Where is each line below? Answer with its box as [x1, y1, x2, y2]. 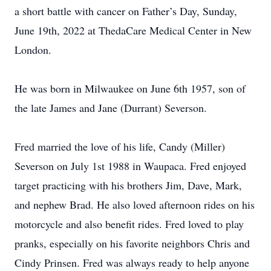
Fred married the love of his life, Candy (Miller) [15, 139, 225, 154]
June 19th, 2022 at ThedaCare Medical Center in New [15, 23, 252, 38]
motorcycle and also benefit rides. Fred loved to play [15, 217, 244, 231]
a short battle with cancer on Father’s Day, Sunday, [15, 4, 237, 18]
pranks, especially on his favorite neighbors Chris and [15, 236, 250, 250]
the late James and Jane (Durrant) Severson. [15, 100, 207, 115]
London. [15, 42, 51, 57]
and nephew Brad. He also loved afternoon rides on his [15, 197, 255, 212]
